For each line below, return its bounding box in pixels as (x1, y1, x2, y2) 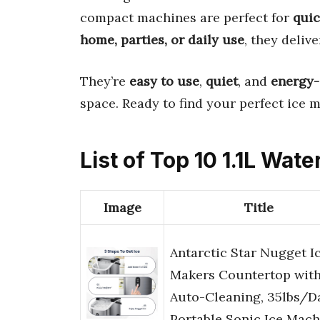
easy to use (129, 72, 199, 89)
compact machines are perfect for (80, 9, 293, 26)
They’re (80, 72, 129, 89)
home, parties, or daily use (80, 31, 244, 48)
